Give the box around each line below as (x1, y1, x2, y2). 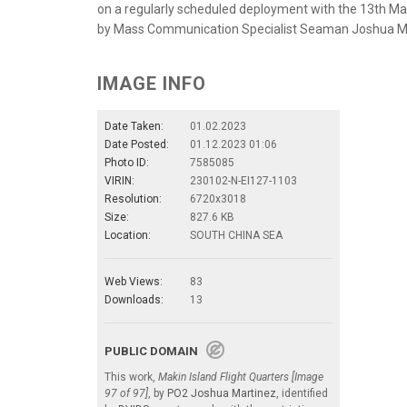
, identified (276, 386, 328, 400)
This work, (104, 370, 158, 383)
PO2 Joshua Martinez (167, 386, 276, 400)
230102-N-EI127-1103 (190, 174, 297, 187)
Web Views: (104, 274, 163, 288)
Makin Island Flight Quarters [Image (158, 370, 323, 383)
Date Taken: (104, 119, 164, 133)
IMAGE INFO (97, 72, 206, 94)
